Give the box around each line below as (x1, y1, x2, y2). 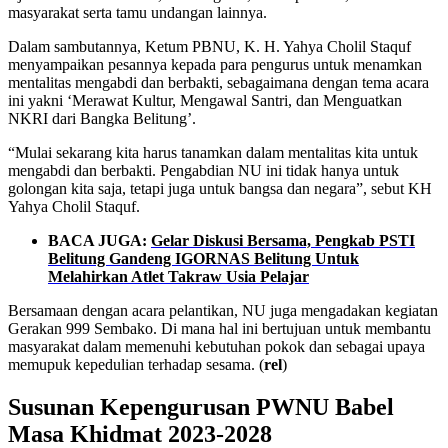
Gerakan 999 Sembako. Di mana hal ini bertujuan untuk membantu (8, 320, 431, 338)
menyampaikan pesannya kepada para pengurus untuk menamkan (8, 56, 422, 74)
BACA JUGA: (48, 232, 147, 250)
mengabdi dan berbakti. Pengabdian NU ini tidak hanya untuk (8, 162, 399, 180)
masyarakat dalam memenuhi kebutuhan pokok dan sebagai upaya (8, 338, 425, 356)
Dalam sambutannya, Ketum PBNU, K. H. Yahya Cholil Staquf (8, 38, 411, 56)
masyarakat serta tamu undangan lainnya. (8, 4, 267, 22)
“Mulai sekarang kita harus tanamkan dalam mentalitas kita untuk (8, 144, 418, 162)
